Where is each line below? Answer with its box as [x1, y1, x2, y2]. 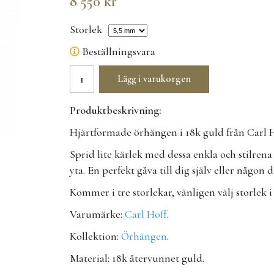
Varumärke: [70, 207, 125, 221]
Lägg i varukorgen [117, 73, 191, 86]
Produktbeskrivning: [70, 103, 161, 117]
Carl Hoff [125, 207, 167, 221]
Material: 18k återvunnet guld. [70, 251, 204, 265]
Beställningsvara [82, 44, 155, 58]
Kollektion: [70, 229, 121, 243]
